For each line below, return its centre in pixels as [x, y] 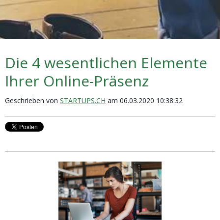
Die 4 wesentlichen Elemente [106, 62]
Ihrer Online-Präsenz [77, 81]
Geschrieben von [32, 100]
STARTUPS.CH [83, 100]
